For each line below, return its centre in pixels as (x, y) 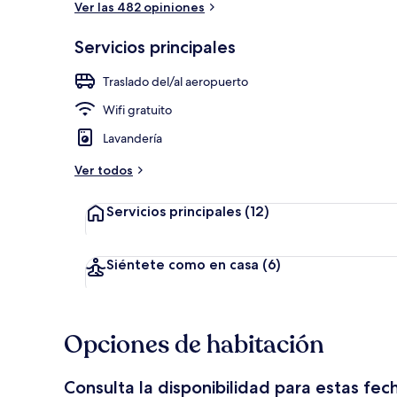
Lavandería (132, 138)
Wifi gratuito (137, 109)
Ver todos (104, 170)
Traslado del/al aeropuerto (175, 81)
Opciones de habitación (194, 344)
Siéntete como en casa (183, 264)
